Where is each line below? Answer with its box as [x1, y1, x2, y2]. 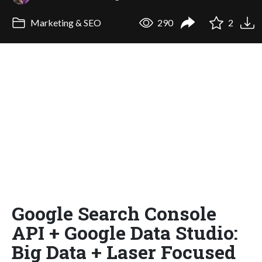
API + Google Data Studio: [12, 219, 238, 245]
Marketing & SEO [28, 17, 101, 29]
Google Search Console [12, 200, 216, 226]
